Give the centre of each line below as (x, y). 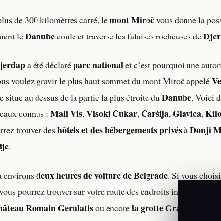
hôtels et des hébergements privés (120, 130)
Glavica (187, 114)
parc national (98, 65)
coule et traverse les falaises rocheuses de (129, 36)
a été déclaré (49, 65)
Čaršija (155, 114)
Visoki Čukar (112, 114)
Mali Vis (66, 114)
